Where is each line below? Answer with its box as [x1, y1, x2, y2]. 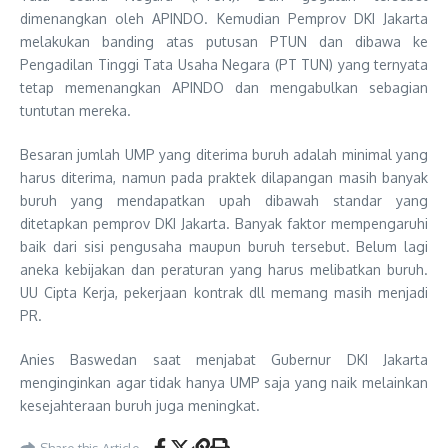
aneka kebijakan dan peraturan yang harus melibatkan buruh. [20, 261, 428, 279]
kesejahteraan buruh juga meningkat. [20, 397, 260, 415]
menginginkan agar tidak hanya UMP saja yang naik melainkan [20, 374, 428, 392]
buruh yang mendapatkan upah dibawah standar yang [20, 192, 428, 210]
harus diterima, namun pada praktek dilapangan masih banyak [20, 169, 428, 187]
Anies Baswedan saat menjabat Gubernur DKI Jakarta [20, 351, 428, 369]
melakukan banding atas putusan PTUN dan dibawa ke [20, 33, 428, 51]
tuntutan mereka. [20, 102, 131, 120]
